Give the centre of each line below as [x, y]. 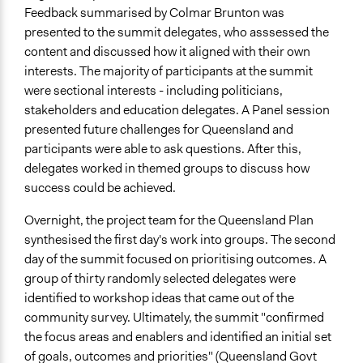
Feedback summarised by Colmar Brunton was [154, 13]
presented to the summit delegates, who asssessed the [177, 32]
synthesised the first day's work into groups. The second [180, 240]
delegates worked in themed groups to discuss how [167, 169]
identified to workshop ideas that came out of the [159, 298]
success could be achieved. [100, 188]
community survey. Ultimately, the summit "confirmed [174, 318]
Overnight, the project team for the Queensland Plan [169, 220]
